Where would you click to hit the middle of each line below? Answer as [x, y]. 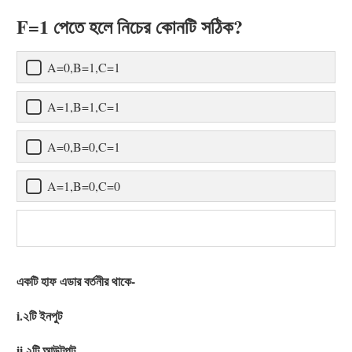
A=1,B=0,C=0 [84, 186]
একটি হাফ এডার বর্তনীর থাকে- [76, 281]
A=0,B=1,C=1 [84, 67]
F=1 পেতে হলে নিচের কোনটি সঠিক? [130, 27]
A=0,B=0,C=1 [84, 146]
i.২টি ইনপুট [39, 316]
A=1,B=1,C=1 [84, 107]
